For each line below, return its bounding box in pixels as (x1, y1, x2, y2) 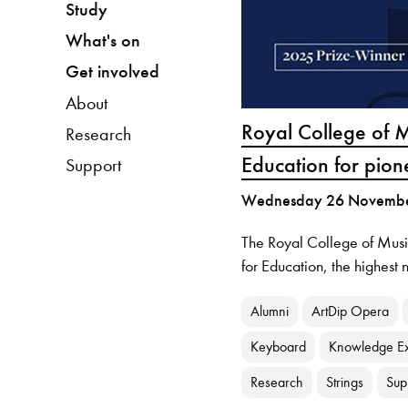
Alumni (250, 302, 290, 321)
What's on (65, 28, 140, 52)
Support (65, 153, 121, 176)
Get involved (65, 59, 159, 83)
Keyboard (250, 338, 307, 356)
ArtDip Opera (311, 302, 390, 321)
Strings (326, 373, 364, 392)
